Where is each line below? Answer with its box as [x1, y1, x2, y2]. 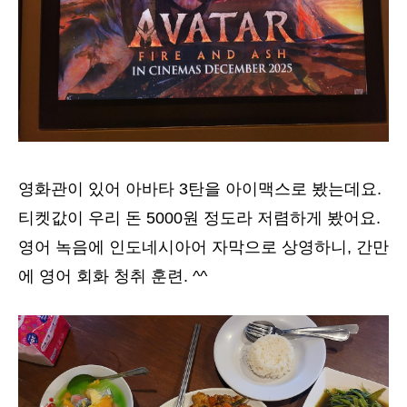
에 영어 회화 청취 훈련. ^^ [18, 267, 207, 286]
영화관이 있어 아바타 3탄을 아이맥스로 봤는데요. [18, 180, 382, 199]
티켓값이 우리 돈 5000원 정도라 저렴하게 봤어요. [18, 209, 381, 228]
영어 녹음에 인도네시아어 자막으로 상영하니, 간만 [18, 238, 389, 257]
